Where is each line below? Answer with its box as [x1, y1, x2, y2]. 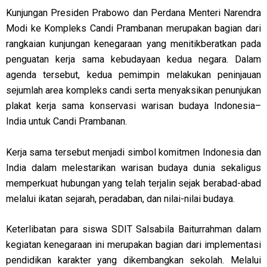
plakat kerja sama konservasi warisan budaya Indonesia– [6, 100, 261, 112]
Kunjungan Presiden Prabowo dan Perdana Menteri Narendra [6, 7, 261, 19]
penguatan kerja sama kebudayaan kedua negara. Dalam [6, 54, 261, 66]
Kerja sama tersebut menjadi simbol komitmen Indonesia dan [6, 146, 261, 158]
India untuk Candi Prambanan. [6, 116, 127, 128]
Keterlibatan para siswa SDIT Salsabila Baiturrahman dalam [6, 223, 261, 235]
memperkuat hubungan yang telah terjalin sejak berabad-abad [6, 177, 261, 189]
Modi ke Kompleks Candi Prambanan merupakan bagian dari [6, 23, 261, 35]
